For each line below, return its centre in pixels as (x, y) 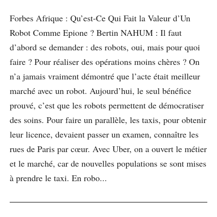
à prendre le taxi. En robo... (58, 178)
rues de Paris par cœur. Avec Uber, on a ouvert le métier (108, 148)
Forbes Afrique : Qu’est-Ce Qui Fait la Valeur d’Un (100, 18)
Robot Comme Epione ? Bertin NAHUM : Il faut (96, 32)
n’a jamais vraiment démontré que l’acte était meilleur (105, 76)
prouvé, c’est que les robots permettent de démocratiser (107, 105)
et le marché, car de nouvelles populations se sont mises (108, 163)
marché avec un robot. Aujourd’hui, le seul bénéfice (101, 90)
